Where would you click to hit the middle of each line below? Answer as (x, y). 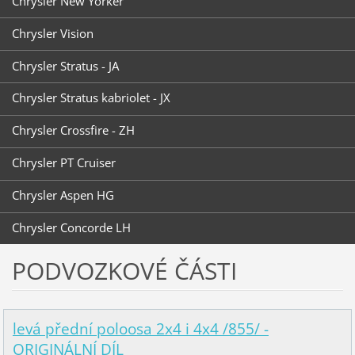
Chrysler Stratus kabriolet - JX (91, 98)
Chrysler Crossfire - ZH (73, 130)
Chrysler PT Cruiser (63, 163)
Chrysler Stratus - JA (65, 65)
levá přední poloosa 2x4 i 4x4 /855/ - (140, 329)
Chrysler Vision (52, 33)
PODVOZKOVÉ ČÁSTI (124, 270)
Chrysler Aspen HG (63, 195)
